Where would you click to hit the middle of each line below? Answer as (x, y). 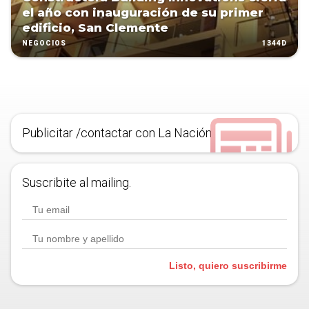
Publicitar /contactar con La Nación (117, 133)
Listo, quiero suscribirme (228, 266)
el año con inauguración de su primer (143, 13)
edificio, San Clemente (95, 28)
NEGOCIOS (44, 43)
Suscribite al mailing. (77, 183)
